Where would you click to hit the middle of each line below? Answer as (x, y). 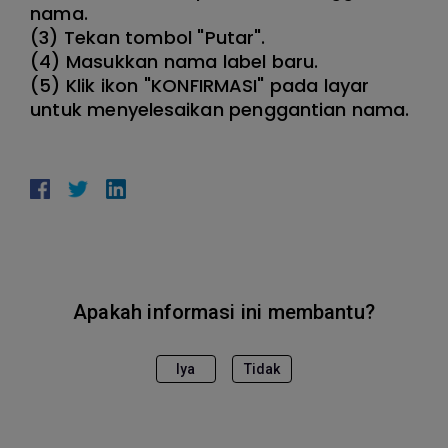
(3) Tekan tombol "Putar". (148, 37)
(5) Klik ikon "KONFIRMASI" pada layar (200, 85)
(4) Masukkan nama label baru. (174, 61)
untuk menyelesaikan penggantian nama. (220, 109)
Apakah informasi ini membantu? (224, 312)
